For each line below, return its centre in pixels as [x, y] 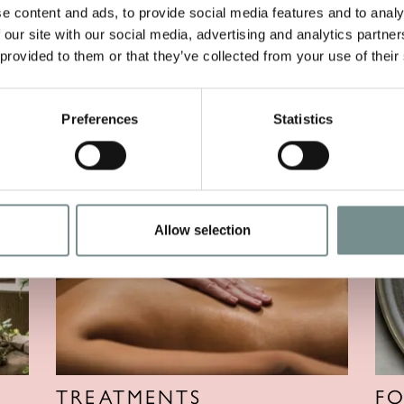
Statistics [303, 119]
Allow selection [202, 230]
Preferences [100, 119]
